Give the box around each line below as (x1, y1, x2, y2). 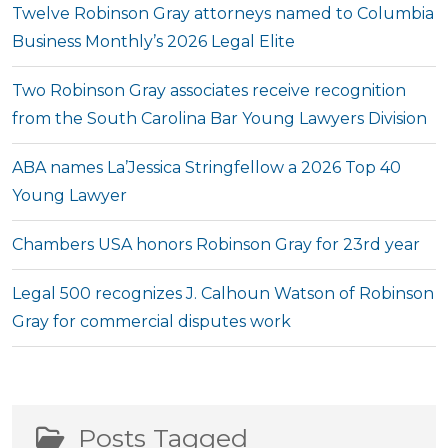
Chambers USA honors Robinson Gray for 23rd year (12, 235, 420, 254)
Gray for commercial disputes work (12, 312, 291, 331)
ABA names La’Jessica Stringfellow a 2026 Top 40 (12, 158, 401, 177)
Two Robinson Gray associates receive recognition (12, 81, 406, 100)
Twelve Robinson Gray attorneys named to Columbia (12, 4, 434, 23)
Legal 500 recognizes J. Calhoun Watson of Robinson (12, 284, 434, 303)
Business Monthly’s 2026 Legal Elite (12, 32, 295, 51)
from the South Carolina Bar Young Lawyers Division (12, 109, 427, 128)
